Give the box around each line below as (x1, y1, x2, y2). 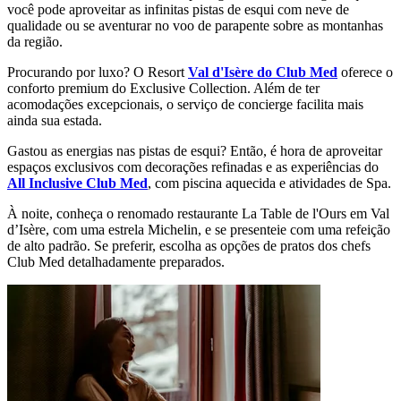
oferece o (337, 64, 393, 80)
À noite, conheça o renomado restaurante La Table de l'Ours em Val (7, 205, 389, 221)
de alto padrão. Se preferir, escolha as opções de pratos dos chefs (7, 237, 371, 253)
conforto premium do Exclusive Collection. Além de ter (7, 80, 320, 96)
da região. (7, 33, 63, 49)
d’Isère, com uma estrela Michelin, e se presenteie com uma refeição (7, 221, 390, 237)
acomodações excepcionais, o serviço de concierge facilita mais (7, 96, 363, 112)
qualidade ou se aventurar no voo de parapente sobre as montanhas (7, 17, 383, 33)
